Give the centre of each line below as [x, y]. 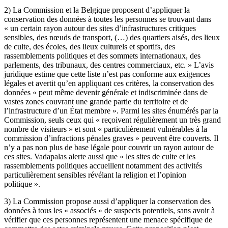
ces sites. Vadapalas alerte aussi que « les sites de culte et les [100, 156]
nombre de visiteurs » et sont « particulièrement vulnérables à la [106, 129]
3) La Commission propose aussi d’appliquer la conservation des [107, 201]
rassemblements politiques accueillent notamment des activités [103, 165]
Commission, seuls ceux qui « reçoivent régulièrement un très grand [112, 120]
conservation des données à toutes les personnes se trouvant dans [108, 19]
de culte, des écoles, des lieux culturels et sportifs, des [90, 46]
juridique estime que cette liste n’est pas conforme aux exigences [107, 74]
